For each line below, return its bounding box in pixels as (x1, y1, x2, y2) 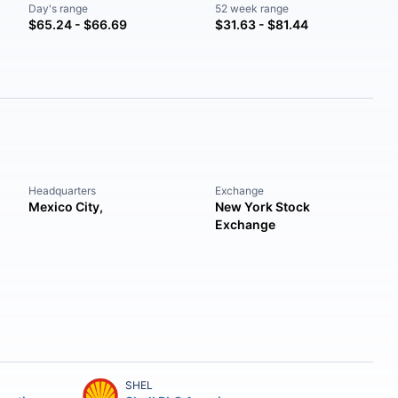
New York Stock (214, 199, 310, 214)
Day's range (28, 2, 89, 15)
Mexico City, (28, 199, 104, 214)
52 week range (214, 2, 289, 15)
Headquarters (28, 184, 97, 197)
